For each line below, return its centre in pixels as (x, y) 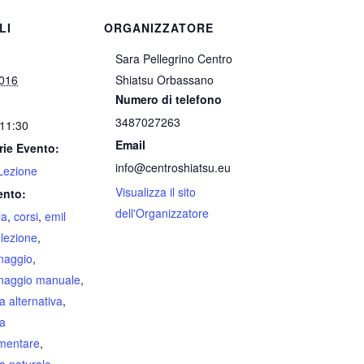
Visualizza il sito (156, 192)
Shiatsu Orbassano (165, 80)
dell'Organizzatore (162, 213)
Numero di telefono (169, 99)
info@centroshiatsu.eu (173, 167)
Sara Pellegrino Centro (174, 58)
